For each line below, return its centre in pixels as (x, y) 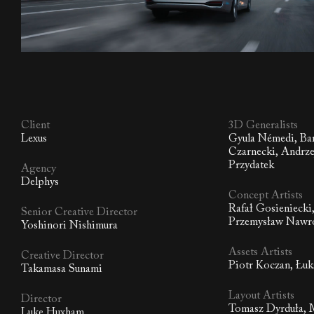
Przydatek (252, 166)
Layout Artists (262, 296)
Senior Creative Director (79, 213)
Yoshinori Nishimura (69, 226)
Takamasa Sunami (62, 269)
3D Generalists (264, 126)
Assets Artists (261, 253)
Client (35, 126)
